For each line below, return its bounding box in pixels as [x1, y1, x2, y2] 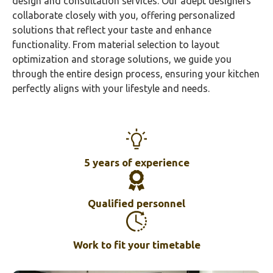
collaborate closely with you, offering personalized [12, 10, 235, 21]
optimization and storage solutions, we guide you [12, 54, 232, 65]
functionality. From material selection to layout [12, 39, 219, 50]
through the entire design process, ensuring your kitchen [12, 68, 260, 79]
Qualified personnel [88, 197, 185, 209]
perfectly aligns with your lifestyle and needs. [12, 83, 210, 94]
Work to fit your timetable [73, 238, 200, 250]
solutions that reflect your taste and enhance [12, 24, 211, 35]
